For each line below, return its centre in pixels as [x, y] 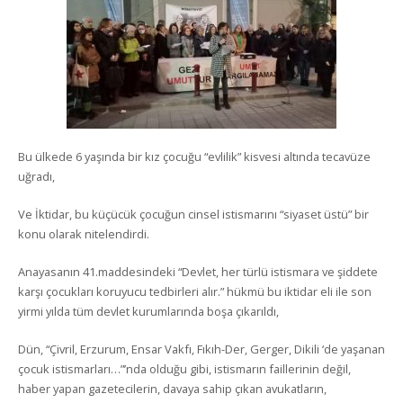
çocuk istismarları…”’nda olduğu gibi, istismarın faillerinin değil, [184, 369]
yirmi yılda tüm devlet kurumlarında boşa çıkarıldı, [148, 311]
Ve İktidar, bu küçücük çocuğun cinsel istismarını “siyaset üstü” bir [193, 214]
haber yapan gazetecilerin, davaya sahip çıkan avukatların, [172, 389]
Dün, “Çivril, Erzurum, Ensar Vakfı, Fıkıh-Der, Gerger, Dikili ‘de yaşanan [201, 349]
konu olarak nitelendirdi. [84, 234]
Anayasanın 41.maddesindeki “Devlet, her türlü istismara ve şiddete [198, 272]
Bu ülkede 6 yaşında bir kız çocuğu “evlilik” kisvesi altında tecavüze [194, 157]
